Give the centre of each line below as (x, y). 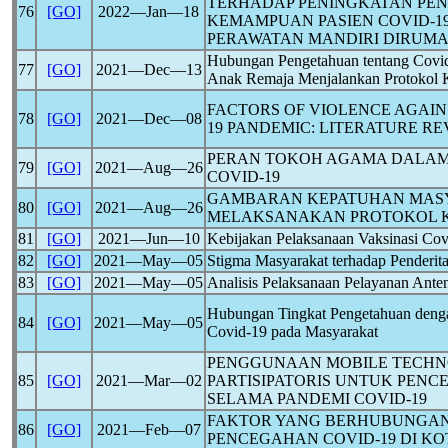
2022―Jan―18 (148, 11)
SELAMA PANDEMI (280, 398)
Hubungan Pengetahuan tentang (310, 60)
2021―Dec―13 (148, 69)
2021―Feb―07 (148, 429)
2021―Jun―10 (148, 238)
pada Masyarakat (322, 331)
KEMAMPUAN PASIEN (292, 20)
